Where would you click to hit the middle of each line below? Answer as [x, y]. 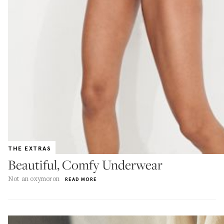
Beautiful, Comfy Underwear [85, 165]
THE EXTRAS [30, 148]
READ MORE [81, 179]
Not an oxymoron [34, 178]
